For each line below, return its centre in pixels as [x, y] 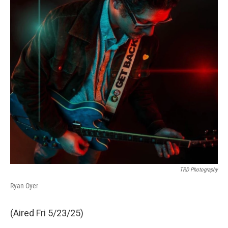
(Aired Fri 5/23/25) [47, 213]
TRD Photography [199, 169]
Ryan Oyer [24, 186]
